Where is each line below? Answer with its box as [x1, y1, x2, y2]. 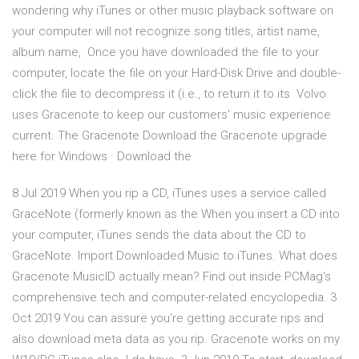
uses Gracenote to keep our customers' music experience [12, 107, 331, 123]
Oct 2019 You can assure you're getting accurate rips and [12, 311, 324, 326]
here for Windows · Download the [12, 149, 195, 164]
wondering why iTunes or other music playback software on [12, 3, 333, 18]
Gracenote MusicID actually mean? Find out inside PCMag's [12, 269, 331, 284]
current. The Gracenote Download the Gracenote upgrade [12, 128, 327, 143]
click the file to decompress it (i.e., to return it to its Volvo [12, 87, 326, 102]
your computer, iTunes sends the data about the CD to [12, 228, 306, 243]
